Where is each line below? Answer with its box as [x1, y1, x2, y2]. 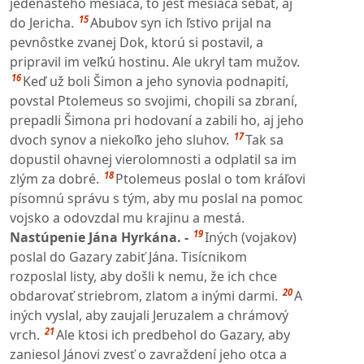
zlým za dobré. [10, 169, 99, 188]
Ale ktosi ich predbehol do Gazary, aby [56, 325, 290, 344]
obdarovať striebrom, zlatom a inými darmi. [10, 286, 278, 305]
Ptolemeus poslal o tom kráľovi [115, 169, 305, 188]
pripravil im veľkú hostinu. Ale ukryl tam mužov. [10, 52, 300, 71]
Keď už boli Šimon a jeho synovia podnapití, [23, 71, 288, 90]
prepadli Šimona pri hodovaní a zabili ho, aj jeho [10, 110, 304, 129]
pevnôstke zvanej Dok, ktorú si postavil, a [10, 32, 263, 51]
